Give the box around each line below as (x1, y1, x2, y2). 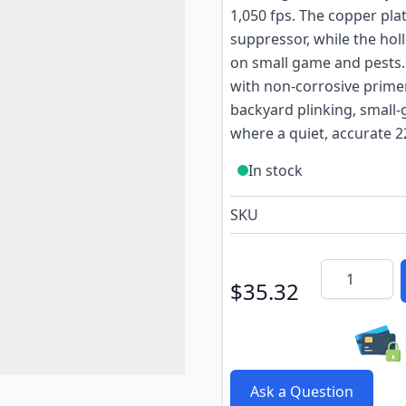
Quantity (320, 259, 380, 279)
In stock (248, 160, 303, 180)
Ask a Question (250, 382, 353, 401)
